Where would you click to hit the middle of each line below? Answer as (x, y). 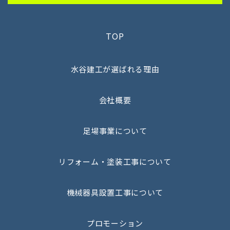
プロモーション (115, 223)
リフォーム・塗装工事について (115, 162)
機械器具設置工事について (115, 193)
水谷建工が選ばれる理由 (115, 69)
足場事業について (115, 131)
